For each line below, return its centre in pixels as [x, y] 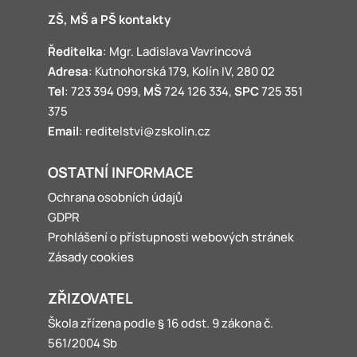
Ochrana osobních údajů [115, 197]
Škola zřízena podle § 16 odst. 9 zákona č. [160, 323]
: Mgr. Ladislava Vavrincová [177, 51]
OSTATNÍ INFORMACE [120, 172]
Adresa [68, 71]
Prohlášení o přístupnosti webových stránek [171, 237]
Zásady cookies [90, 257]
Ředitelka [75, 51]
